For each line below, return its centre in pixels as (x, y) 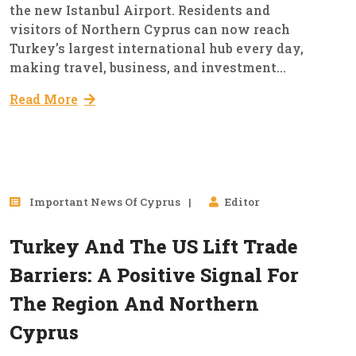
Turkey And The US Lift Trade (154, 247)
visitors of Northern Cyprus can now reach (150, 29)
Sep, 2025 (289, 239)
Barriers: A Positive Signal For (154, 275)
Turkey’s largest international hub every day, (157, 48)
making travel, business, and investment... (148, 68)
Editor (242, 202)
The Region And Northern (134, 304)
